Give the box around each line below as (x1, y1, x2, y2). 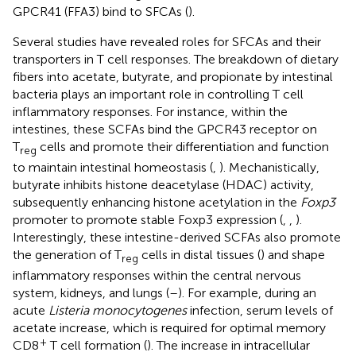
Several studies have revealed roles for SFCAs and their (13, 33, 321, 49)
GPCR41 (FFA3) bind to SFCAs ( (13, 3, 188, 19)
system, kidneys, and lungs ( (13, 285, 169, 301)
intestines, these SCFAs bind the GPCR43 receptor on (13, 121, 317, 137)
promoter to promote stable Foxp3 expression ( (13, 212, 283, 228)
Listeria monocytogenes (48, 303, 187, 319)
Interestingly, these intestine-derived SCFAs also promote (13, 230, 341, 246)
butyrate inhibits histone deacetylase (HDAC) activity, (13, 177, 314, 193)
